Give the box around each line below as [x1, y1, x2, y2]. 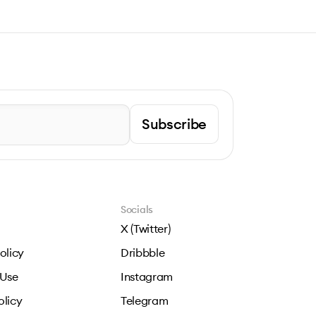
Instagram [121, 269, 174, 284]
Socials [121, 203, 154, 216]
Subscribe [141, 115, 207, 133]
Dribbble [121, 245, 165, 260]
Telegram [121, 293, 169, 308]
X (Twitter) [121, 221, 171, 236]
